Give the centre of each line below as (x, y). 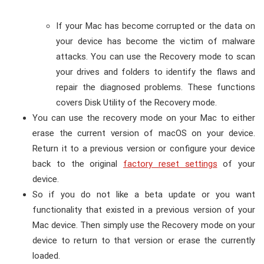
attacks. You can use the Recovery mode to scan (156, 56)
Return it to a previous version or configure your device (144, 148)
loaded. (46, 255)
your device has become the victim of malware (156, 41)
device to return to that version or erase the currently (144, 240)
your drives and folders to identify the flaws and (156, 72)
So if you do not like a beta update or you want (144, 194)
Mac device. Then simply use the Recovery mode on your (144, 225)
